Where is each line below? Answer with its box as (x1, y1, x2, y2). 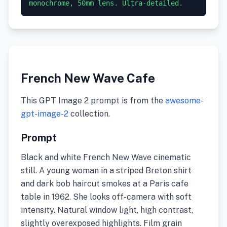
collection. (68, 109, 110, 119)
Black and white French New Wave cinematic (21, 153, 191, 162)
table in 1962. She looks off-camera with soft (21, 192, 192, 202)
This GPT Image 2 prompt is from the (21, 96, 165, 105)
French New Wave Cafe (21, 71, 155, 85)
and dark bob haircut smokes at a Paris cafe (21, 179, 188, 188)
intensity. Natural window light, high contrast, (21, 205, 193, 215)
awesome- (165, 96, 204, 105)
